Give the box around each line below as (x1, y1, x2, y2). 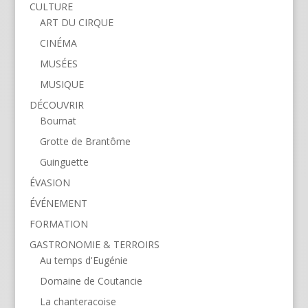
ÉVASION (29, 175, 70, 189)
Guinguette (39, 155, 89, 168)
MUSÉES (39, 56, 78, 70)
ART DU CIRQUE (39, 15, 113, 29)
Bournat (39, 113, 76, 127)
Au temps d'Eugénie (39, 253, 128, 267)
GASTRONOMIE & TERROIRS (29, 237, 159, 251)
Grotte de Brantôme (39, 134, 131, 148)
